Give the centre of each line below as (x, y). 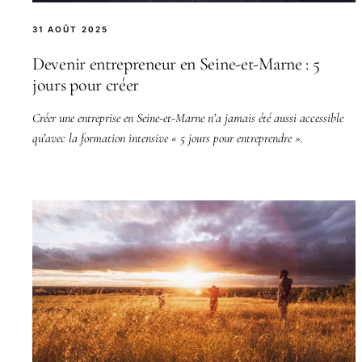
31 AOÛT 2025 (70, 29)
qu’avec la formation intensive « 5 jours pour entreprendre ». (168, 138)
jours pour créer (86, 84)
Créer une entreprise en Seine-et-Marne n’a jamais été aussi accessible (188, 118)
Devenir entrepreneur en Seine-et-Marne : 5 (176, 63)
